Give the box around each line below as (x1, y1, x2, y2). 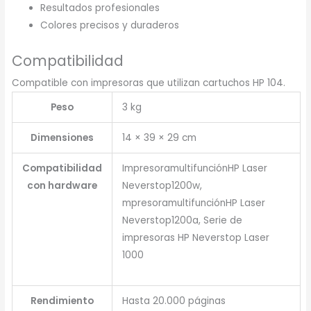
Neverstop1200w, (122, 179, 203, 193)
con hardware (27, 179, 98, 193)
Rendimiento (31, 294, 94, 308)
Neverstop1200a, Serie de (122, 214, 243, 228)
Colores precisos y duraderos (40, 18, 180, 32)
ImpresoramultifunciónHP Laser (122, 162, 268, 176)
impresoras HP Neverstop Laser (122, 231, 270, 245)
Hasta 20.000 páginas (122, 294, 226, 308)
